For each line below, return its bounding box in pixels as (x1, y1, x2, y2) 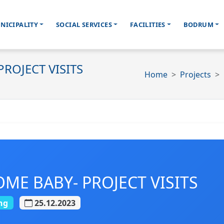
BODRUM (183, 20, 214, 29)
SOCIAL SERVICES (56, 20, 112, 29)
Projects (180, 68, 211, 80)
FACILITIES (129, 20, 165, 29)
